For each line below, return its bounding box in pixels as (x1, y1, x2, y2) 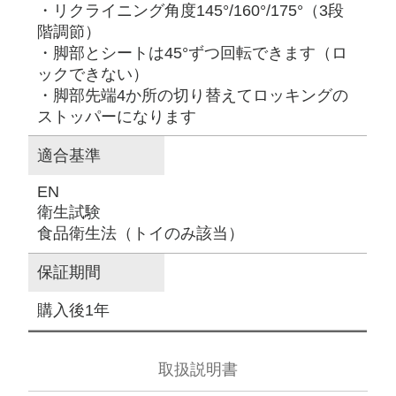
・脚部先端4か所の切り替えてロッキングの (37, 86, 349, 104)
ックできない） (37, 65, 149, 83)
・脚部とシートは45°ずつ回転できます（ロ (37, 43, 348, 62)
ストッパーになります (37, 107, 197, 126)
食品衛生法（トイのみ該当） (37, 225, 245, 243)
